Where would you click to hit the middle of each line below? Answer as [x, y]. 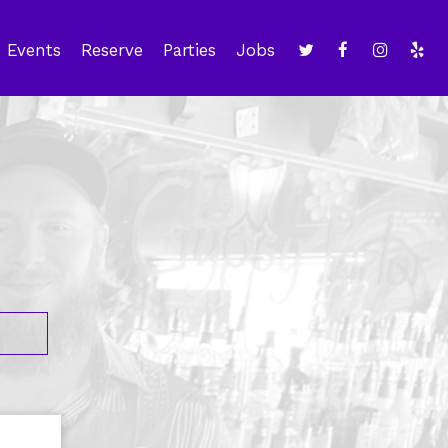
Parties [189, 50]
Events [34, 50]
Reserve [112, 50]
